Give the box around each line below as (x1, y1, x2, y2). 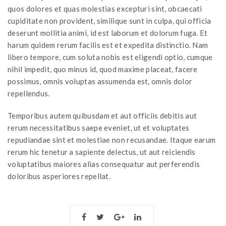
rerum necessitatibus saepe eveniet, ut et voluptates (8, 123, 190, 133)
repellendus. (8, 89, 50, 98)
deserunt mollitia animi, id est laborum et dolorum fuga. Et (8, 28, 208, 38)
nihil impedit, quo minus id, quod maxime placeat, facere (8, 65, 198, 74)
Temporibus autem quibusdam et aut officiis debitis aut (8, 111, 197, 121)
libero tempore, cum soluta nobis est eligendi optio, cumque (8, 52, 213, 62)
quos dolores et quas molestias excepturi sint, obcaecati (8, 4, 202, 14)
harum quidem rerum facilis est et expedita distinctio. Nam (8, 40, 208, 50)
